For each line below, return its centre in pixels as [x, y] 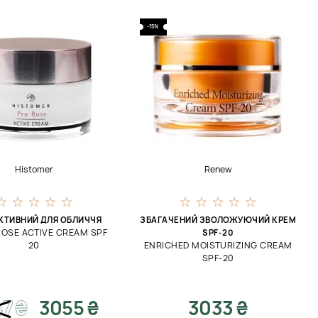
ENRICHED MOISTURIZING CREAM [218, 245]
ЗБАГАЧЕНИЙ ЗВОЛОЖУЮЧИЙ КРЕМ [218, 220]
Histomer [34, 169]
